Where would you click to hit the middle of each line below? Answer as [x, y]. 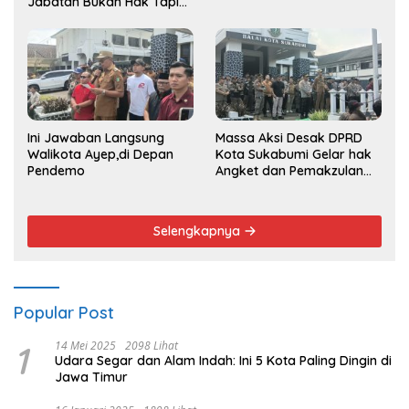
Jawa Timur [91, 378]
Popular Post [64, 313]
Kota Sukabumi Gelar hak [294, 155]
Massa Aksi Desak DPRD [289, 138]
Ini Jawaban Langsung [96, 138]
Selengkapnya [198, 231]
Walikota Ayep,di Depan [100, 155]
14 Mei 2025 [85, 346]
